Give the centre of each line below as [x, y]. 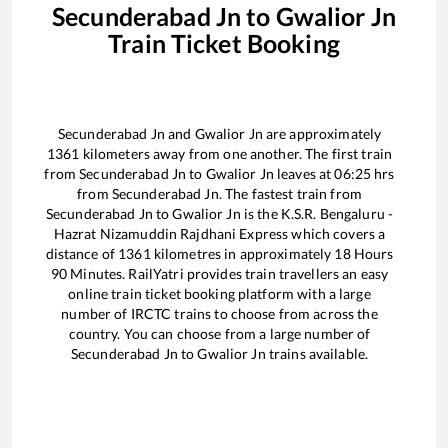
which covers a [337, 233]
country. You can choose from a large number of [219, 333]
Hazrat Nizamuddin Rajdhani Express [171, 233]
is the [260, 213]
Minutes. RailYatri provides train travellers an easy [228, 273]
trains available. [317, 353]
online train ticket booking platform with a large [219, 293]
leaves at [304, 173]
